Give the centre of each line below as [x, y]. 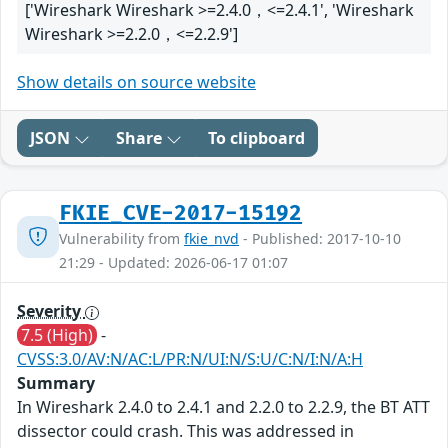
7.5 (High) [57, 335]
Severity [51, 311]
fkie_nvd [211, 239]
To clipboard [256, 138]
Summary [56, 383]
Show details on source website [136, 82]
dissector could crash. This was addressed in [185, 431]
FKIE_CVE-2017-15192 [181, 214]
